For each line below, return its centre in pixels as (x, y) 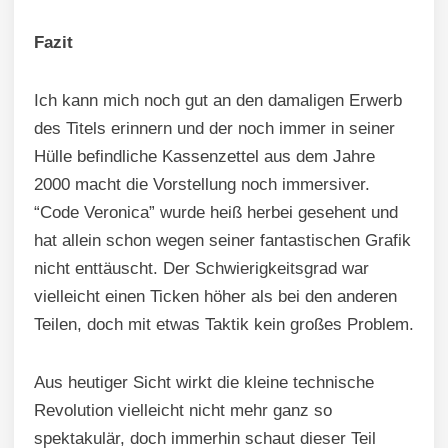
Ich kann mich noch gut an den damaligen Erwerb (218, 100)
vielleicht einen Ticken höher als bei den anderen (215, 296)
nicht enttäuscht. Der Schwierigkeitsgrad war (201, 268)
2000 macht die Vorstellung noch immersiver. (202, 184)
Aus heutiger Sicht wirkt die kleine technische (204, 382)
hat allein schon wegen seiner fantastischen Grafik (222, 240)
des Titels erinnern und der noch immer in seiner (214, 128)
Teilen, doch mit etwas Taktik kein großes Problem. (224, 324)
